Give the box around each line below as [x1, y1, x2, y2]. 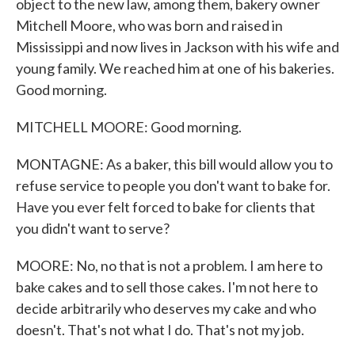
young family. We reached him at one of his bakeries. [16, 59, 334, 77]
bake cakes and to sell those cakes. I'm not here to [16, 278, 318, 296]
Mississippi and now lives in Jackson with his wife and [16, 38, 339, 55]
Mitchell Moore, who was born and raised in [16, 17, 283, 34]
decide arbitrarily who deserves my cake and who [16, 300, 316, 317]
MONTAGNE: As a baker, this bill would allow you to [16, 155, 333, 173]
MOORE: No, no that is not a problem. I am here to [16, 257, 323, 274]
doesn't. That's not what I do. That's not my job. [16, 321, 304, 338]
